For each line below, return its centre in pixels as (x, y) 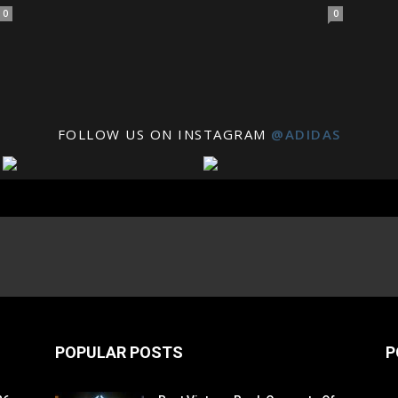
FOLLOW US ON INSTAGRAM (164, 134)
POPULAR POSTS (119, 352)
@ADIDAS (306, 134)
